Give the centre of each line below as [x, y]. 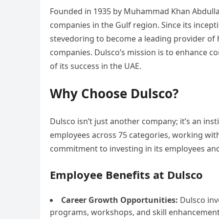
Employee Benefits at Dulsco [126, 175]
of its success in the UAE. [96, 66]
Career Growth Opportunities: [120, 200]
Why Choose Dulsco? [114, 93]
